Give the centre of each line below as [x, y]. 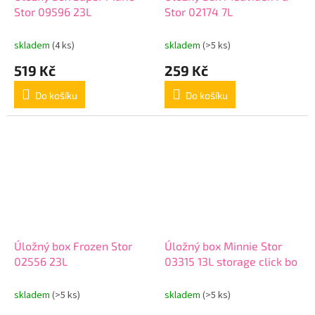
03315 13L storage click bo [231, 262]
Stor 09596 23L [53, 12]
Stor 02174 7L [199, 12]
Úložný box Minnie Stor [223, 246]
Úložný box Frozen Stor [73, 246]
